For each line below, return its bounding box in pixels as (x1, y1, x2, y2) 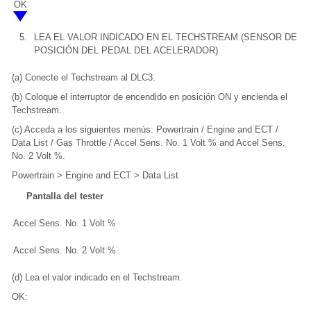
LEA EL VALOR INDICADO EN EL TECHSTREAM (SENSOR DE (34, 32, 297, 43)
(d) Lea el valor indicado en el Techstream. (12, 272, 183, 283)
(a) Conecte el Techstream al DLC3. (12, 72, 155, 83)
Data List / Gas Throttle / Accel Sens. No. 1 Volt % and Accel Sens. (12, 137, 285, 149)
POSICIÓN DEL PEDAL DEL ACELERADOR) (34, 45, 218, 56)
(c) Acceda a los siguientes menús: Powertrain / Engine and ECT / (12, 124, 278, 135)
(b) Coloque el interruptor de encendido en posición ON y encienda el (12, 92, 287, 103)
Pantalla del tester (26, 191, 103, 202)
